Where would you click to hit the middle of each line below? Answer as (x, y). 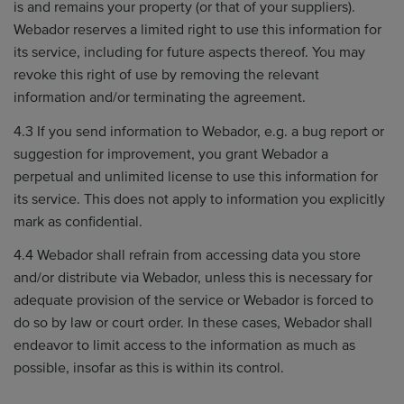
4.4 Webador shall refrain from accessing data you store (187, 255)
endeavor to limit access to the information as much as (184, 345)
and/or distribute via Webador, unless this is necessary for (193, 278)
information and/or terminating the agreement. (160, 97)
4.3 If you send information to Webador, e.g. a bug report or (199, 131)
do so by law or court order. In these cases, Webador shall (193, 323)
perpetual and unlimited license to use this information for (196, 176)
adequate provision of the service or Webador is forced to (193, 300)
